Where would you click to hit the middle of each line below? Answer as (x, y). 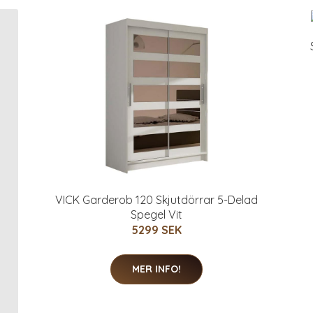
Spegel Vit (156, 214)
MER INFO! (156, 269)
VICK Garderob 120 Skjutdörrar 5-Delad (156, 199)
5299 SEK (156, 230)
